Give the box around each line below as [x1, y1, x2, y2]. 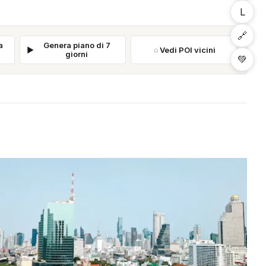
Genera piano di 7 [43, 40, 110, 50]
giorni [65, 49, 88, 59]
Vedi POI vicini [160, 45, 216, 55]
